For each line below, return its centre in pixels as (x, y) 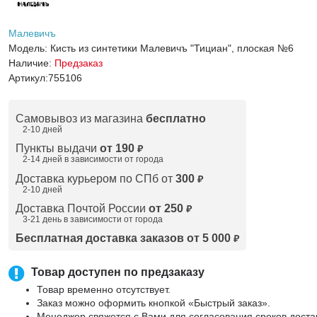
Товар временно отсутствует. (103, 289)
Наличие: (31, 63)
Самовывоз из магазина (80, 119)
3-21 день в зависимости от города (92, 219)
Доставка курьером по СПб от (95, 179)
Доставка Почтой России (82, 208)
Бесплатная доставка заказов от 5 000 (123, 238)
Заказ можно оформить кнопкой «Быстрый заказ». (153, 303)
